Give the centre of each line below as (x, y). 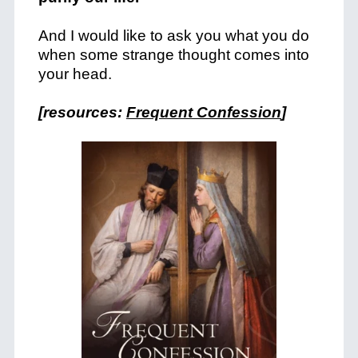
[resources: (82, 112)
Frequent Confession (203, 112)
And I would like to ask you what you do (173, 36)
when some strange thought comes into (173, 55)
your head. (75, 74)
